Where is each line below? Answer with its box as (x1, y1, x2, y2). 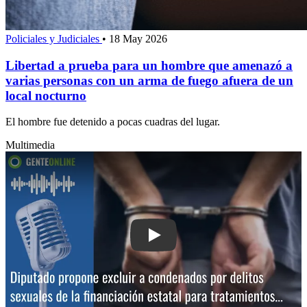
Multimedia (5, 139, 55, 151)
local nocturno (5, 88, 86, 103)
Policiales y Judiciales (5, 33, 102, 45)
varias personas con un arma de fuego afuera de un (5, 73, 293, 88)
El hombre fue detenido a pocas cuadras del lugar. (5, 116, 220, 128)
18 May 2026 (109, 33, 167, 45)
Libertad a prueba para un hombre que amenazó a (5, 58, 293, 73)
